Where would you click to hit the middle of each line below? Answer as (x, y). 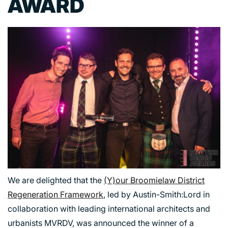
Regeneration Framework (55, 194)
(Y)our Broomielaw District (154, 180)
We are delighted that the (56, 180)
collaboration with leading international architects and (109, 208)
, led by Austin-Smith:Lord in (156, 194)
